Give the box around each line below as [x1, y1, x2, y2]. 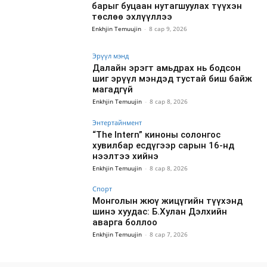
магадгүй [92, 83, 133, 95]
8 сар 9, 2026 [149, 24, 188, 33]
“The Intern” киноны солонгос [92, 129, 221, 140]
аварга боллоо [92, 217, 158, 228]
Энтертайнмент [92, 117, 142, 127]
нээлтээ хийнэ [92, 150, 159, 162]
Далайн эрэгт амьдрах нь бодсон [92, 62, 241, 73]
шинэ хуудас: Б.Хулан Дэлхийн [92, 206, 228, 218]
